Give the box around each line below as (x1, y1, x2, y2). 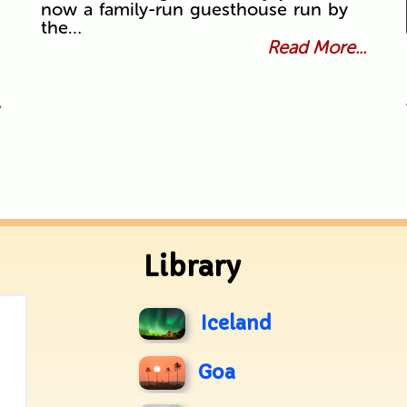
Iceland (200, 312, 272, 336)
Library (144, 250, 242, 284)
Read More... (267, 36, 367, 59)
